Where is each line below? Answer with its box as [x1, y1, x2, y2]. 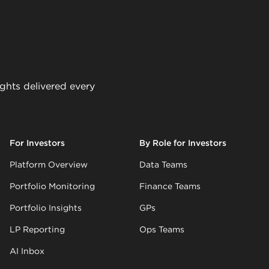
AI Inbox [10, 246, 44, 256]
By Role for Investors [139, 138, 226, 148]
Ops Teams [139, 225, 184, 235]
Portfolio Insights [10, 203, 82, 213]
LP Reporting [10, 225, 65, 235]
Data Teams [139, 160, 187, 170]
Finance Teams [139, 181, 201, 192]
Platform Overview [10, 160, 88, 170]
